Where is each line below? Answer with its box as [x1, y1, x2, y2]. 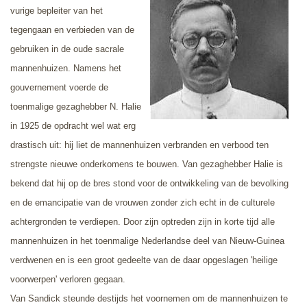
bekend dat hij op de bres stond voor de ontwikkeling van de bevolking [10, 177, 288, 188]
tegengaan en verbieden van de [10, 24, 134, 35]
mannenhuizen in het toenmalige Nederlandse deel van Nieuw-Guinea [10, 235, 284, 246]
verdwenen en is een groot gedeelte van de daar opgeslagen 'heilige [10, 254, 278, 265]
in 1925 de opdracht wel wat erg [10, 120, 136, 131]
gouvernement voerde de [10, 82, 108, 93]
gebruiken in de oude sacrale [10, 43, 124, 54]
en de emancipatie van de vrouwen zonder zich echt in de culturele [10, 197, 275, 208]
